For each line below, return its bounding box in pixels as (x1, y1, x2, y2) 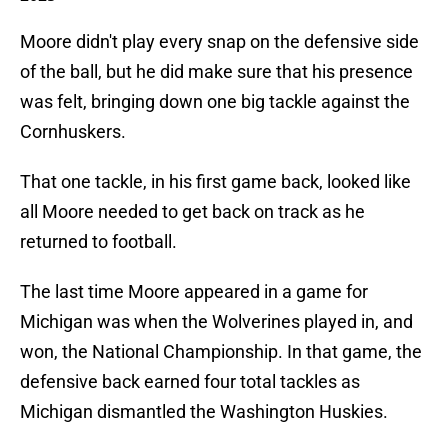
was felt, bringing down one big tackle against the (20, 91, 410, 113)
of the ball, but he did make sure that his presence (20, 61, 413, 83)
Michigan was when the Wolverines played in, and (20, 311, 413, 333)
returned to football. (20, 231, 177, 253)
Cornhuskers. (20, 121, 126, 143)
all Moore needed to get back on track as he (20, 201, 365, 223)
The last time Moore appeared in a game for (20, 281, 368, 303)
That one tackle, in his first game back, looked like (20, 171, 411, 193)
